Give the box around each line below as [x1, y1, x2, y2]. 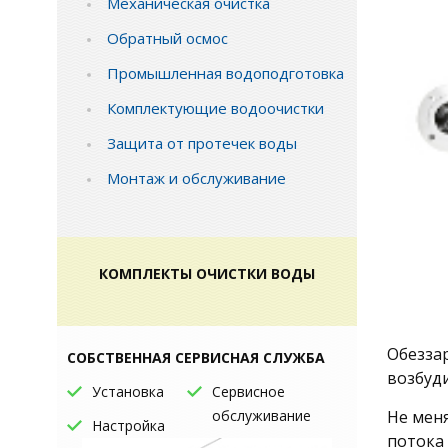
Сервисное [212, 382, 285, 401]
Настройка [92, 416, 165, 435]
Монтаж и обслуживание [107, 168, 286, 188]
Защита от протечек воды [107, 133, 297, 153]
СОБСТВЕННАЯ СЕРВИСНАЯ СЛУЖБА [67, 348, 325, 367]
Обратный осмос [107, 28, 228, 48]
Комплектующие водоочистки [107, 98, 324, 118]
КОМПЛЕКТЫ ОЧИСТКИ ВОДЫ [99, 264, 315, 283]
